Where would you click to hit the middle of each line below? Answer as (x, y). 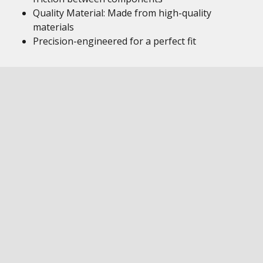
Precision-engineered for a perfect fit (114, 41)
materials (53, 27)
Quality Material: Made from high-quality (122, 13)
